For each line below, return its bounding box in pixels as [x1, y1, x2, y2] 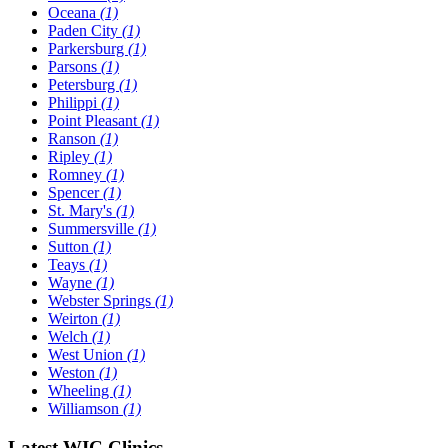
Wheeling [48, 382, 113, 400]
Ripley [48, 148, 94, 166]
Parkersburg [48, 40, 128, 58]
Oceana [48, 4, 100, 22]
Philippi [48, 94, 101, 112]
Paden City [48, 22, 122, 40]
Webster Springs [48, 292, 155, 310]
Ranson [48, 130, 100, 148]
